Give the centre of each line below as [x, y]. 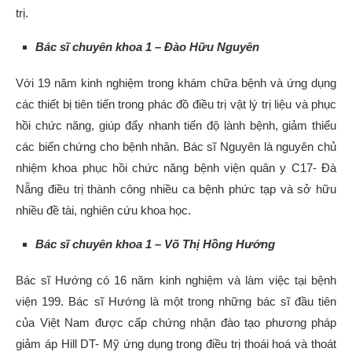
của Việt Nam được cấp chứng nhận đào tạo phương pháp [176, 322]
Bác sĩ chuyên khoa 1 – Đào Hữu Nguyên [147, 46]
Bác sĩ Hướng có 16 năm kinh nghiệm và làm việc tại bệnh [176, 280]
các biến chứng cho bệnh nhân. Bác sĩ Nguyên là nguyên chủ [176, 146]
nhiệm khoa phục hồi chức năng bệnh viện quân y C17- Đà [176, 167]
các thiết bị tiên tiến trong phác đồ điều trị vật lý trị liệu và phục [176, 104]
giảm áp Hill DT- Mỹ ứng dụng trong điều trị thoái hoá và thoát [176, 343]
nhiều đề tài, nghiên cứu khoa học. [103, 210]
